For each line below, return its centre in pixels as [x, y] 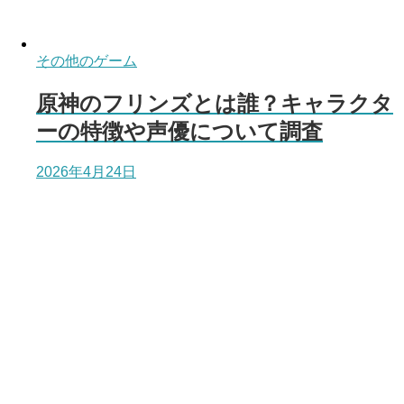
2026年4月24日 [86, 171]
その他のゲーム [87, 60]
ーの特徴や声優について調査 [179, 131]
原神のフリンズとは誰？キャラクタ [215, 103]
